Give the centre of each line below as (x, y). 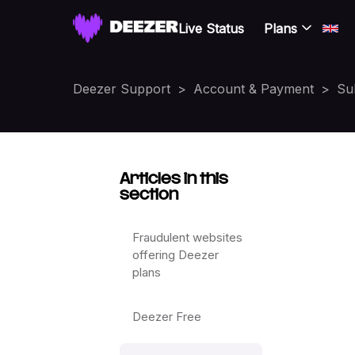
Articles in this (174, 179)
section (149, 195)
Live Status (212, 28)
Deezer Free (167, 317)
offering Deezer (176, 255)
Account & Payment (254, 89)
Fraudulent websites (188, 237)
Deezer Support (122, 89)
